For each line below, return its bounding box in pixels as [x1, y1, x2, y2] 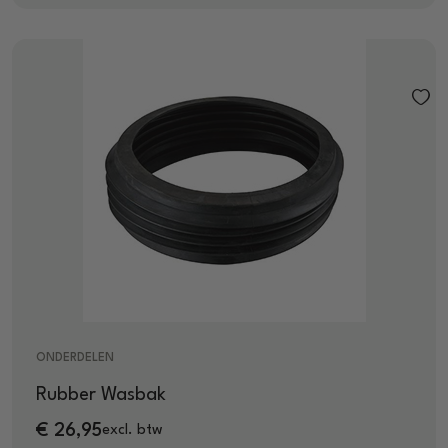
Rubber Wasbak [36, 385, 166, 404]
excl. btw [102, 423, 163, 439]
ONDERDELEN [36, 351, 114, 364]
